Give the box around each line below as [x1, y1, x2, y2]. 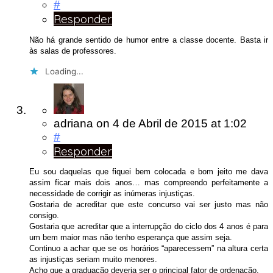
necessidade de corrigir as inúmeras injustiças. [29, 189, 195, 199]
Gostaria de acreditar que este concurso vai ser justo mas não [29, 200, 268, 210]
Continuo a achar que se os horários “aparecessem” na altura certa [29, 244, 268, 253]
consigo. [29, 211, 59, 221]
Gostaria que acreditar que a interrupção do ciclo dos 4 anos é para [29, 222, 268, 232]
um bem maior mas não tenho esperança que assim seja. [29, 233, 232, 243]
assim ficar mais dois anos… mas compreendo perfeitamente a [29, 178, 268, 188]
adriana [54, 116, 93, 130]
